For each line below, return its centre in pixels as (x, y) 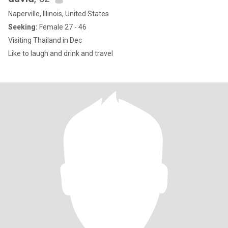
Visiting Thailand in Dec (45, 40)
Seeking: (23, 27)
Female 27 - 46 (62, 27)
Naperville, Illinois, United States (59, 14)
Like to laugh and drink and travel (61, 53)
